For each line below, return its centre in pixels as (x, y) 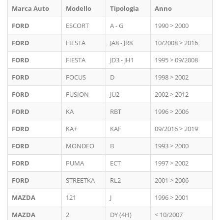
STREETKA (80, 180)
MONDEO (80, 146)
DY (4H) (121, 215)
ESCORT (77, 26)
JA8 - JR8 (121, 43)
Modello (79, 8)
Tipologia (124, 8)
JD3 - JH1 (122, 60)
